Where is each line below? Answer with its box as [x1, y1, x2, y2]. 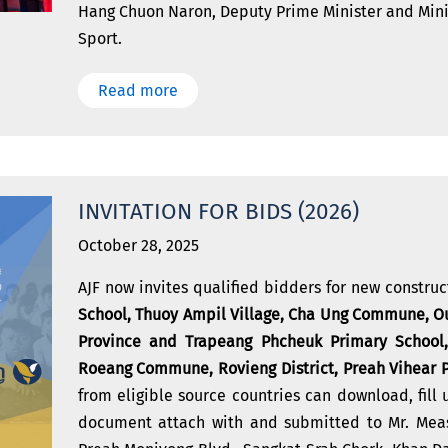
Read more [97, 81, 178, 100]
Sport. [77, 29, 122, 48]
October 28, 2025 [77, 236, 199, 255]
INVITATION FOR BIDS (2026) [77, 198, 359, 225]
